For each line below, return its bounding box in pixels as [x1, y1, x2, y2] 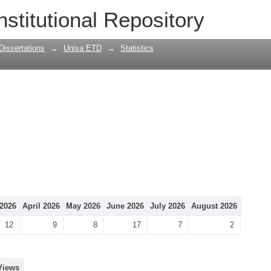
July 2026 [150, 201, 185, 211]
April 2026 [22, 201, 60, 211]
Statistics [120, 44, 154, 53]
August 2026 [191, 201, 237, 211]
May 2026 [66, 201, 100, 211]
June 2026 [106, 201, 144, 211]
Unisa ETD [64, 44, 102, 53]
